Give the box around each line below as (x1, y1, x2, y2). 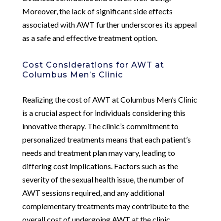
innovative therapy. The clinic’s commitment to (22, 121, 179, 131)
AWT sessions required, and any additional (22, 187, 164, 197)
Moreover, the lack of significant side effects (22, 6, 173, 16)
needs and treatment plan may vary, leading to (22, 147, 175, 157)
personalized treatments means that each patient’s (22, 134, 191, 144)
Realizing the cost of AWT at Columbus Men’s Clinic (22, 94, 197, 104)
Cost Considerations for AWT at (22, 60, 164, 70)
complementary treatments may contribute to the (22, 201, 189, 211)
